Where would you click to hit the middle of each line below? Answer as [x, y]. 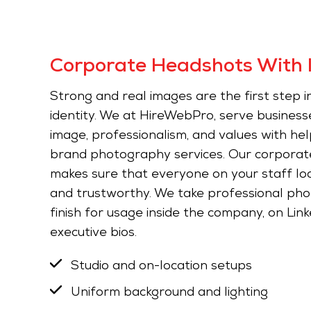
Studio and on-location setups [161, 266]
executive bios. [93, 233]
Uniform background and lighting [169, 293]
